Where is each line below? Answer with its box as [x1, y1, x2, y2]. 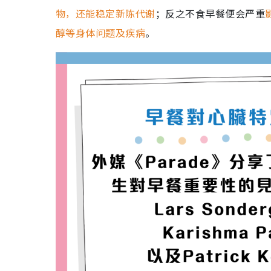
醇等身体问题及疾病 [56, 25, 146, 40]
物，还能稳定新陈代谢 [56, 6, 155, 21]
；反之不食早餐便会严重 [155, 6, 266, 21]
